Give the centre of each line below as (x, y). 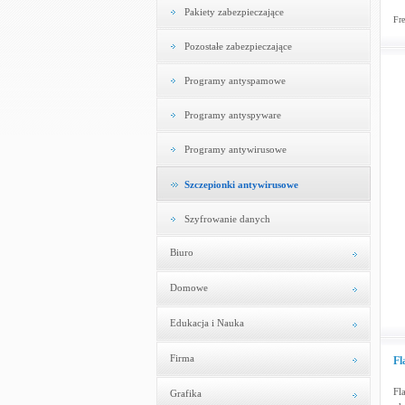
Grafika (185, 393)
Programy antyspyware (232, 115)
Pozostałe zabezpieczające (238, 46)
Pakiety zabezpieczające (234, 12)
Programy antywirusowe (235, 149)
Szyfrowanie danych (227, 219)
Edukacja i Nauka (207, 323)
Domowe (188, 287)
